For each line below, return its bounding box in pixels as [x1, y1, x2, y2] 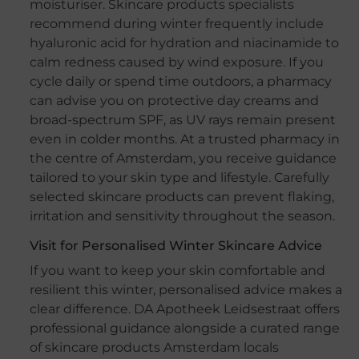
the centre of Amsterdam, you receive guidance [29, 151, 337, 167]
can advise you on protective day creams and [29, 93, 319, 109]
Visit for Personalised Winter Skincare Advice [29, 238, 322, 254]
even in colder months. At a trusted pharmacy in [29, 131, 340, 147]
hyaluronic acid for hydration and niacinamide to [29, 35, 339, 51]
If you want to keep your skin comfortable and [29, 263, 325, 279]
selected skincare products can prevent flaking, [29, 189, 334, 205]
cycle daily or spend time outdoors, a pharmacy [29, 74, 332, 90]
